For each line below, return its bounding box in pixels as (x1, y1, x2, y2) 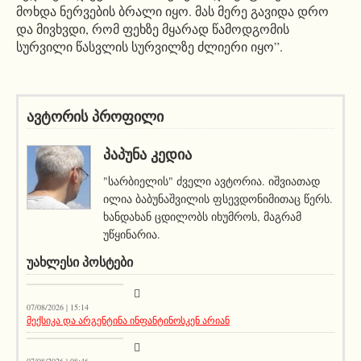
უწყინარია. (103, 226, 160, 243)
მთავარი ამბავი (59, 273, 118, 285)
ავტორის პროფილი (27, 109, 164, 126)
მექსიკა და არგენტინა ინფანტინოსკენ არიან (27, 313, 230, 327)
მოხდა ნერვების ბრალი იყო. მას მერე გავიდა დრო (16, 2, 329, 20)
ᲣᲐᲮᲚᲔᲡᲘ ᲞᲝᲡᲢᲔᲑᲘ (27, 255, 133, 270)
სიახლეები (77, 327, 118, 339)
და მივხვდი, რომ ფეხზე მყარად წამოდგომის (16, 20, 289, 38)
